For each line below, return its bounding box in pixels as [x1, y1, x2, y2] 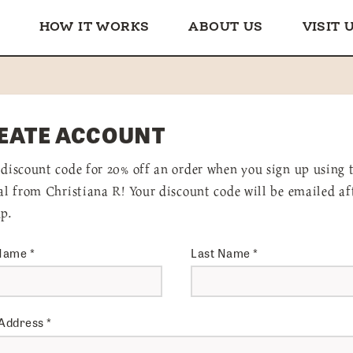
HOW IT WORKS [39, 20, 150, 34]
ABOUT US [188, 20, 263, 34]
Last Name [191, 243, 253, 262]
